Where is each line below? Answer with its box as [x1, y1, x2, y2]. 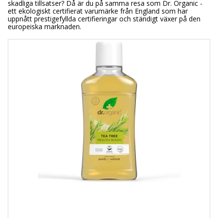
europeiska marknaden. [8, 22, 81, 32]
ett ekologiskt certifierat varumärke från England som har [8, 6, 188, 16]
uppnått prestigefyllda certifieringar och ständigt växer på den [8, 14, 200, 24]
